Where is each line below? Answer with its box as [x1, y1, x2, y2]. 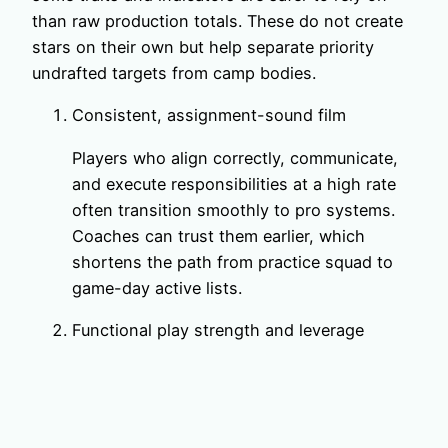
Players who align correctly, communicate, [72, 147, 398, 168]
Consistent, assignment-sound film [72, 105, 346, 126]
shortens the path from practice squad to [72, 251, 393, 272]
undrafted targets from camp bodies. [32, 63, 316, 84]
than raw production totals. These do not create [32, 11, 403, 32]
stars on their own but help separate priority [32, 37, 374, 58]
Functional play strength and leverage [72, 319, 364, 340]
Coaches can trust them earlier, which [72, 225, 365, 246]
